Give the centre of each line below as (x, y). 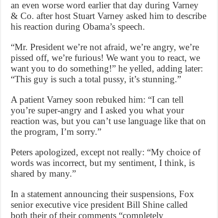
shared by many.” (44, 174)
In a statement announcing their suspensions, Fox (103, 194)
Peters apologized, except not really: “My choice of (106, 152)
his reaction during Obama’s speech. (78, 27)
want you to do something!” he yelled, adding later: (107, 69)
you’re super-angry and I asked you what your (98, 110)
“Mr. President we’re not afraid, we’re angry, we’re (105, 47)
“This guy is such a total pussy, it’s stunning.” (96, 79)
